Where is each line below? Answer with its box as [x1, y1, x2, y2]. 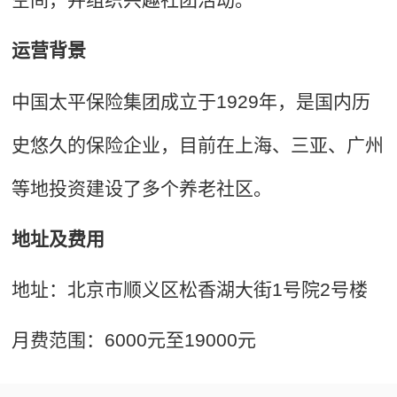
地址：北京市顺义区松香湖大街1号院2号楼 [12, 279, 369, 300]
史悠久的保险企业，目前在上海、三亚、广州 [12, 134, 385, 155]
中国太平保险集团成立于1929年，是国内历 [12, 90, 371, 112]
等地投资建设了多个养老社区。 [12, 177, 273, 198]
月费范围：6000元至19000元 [12, 330, 257, 351]
